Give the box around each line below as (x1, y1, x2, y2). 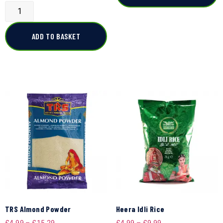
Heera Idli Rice (115, 204, 165, 214)
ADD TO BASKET (31, 31, 81, 41)
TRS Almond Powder (5, 204, 71, 214)
